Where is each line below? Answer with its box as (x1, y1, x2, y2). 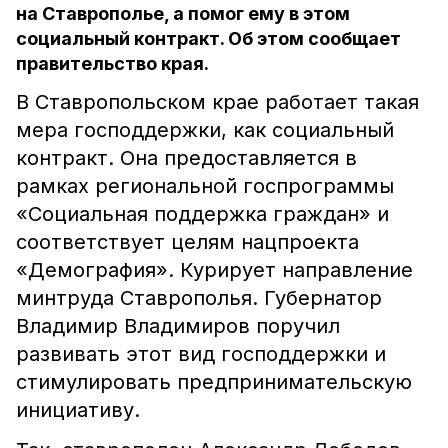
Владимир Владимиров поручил (16, 314, 340, 338)
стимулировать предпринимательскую (16, 370, 412, 394)
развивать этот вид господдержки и (16, 342, 386, 366)
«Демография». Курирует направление (16, 258, 413, 282)
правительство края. (16, 53, 209, 74)
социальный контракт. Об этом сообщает (16, 28, 401, 49)
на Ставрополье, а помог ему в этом (16, 3, 350, 24)
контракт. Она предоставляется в (16, 146, 357, 170)
